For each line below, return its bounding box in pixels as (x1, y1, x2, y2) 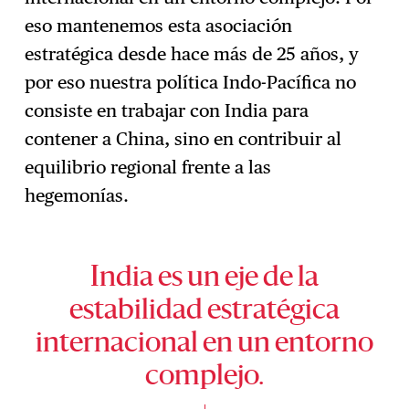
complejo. (145, 364, 264, 392)
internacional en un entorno (36, 331, 373, 359)
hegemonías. (25, 184, 134, 207)
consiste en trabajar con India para (25, 100, 309, 122)
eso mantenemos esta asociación (25, 15, 293, 37)
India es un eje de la (90, 266, 319, 293)
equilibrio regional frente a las (25, 156, 272, 179)
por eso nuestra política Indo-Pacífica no (25, 71, 357, 94)
